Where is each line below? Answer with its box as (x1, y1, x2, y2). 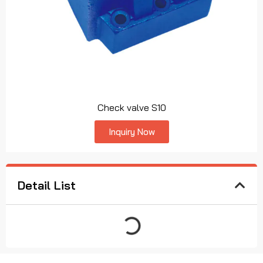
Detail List (18, 177, 76, 193)
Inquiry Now (108, 126, 155, 137)
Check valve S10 (97, 101, 166, 113)
